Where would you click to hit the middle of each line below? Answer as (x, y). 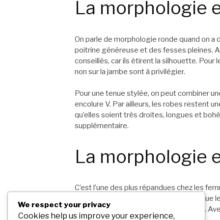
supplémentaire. (102, 126)
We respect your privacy (64, 205)
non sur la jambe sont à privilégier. (130, 71)
